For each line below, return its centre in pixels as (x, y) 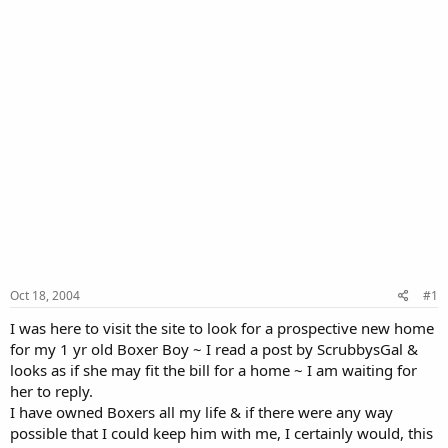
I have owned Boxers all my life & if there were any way (201, 411)
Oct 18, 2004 (45, 295)
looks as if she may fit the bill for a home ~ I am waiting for (213, 369)
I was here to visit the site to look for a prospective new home (222, 327)
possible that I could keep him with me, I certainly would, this (221, 432)
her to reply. (51, 390)
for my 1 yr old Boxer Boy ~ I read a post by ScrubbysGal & (214, 348)
